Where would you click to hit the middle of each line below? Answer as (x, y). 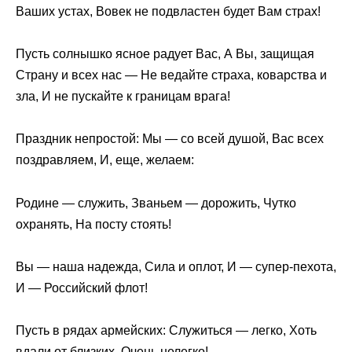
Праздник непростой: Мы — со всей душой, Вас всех (170, 139)
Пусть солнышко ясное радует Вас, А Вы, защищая (165, 54)
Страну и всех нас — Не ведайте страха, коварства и (171, 75)
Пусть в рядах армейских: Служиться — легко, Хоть (166, 330)
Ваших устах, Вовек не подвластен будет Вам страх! (168, 11)
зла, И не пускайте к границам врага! (123, 97)
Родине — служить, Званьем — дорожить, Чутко (156, 203)
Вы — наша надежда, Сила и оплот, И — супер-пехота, (176, 266)
